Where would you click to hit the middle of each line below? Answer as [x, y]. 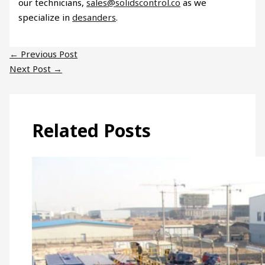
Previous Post [48, 54]
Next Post [32, 69]
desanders [94, 17]
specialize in [46, 17]
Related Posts [91, 130]
